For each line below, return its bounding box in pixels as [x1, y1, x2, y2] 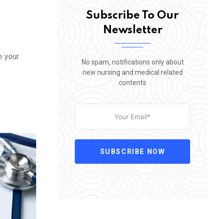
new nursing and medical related [82, 68, 183, 76]
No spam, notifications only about [81, 58, 184, 66]
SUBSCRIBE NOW [100, 147, 165, 155]
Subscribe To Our [86, 10, 179, 21]
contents [119, 78, 146, 87]
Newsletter [103, 24, 162, 36]
